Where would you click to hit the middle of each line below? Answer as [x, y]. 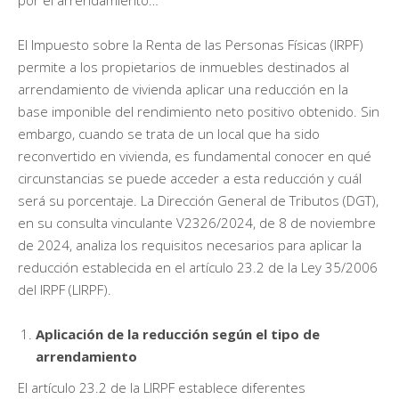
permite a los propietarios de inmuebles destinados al [183, 66]
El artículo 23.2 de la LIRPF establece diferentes [162, 387]
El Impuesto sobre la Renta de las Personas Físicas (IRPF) [191, 44]
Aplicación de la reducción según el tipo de [178, 334]
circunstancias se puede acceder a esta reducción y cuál [190, 178]
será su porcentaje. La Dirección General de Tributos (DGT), [198, 200]
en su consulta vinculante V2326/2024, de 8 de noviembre [197, 222]
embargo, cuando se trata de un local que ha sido [169, 133]
